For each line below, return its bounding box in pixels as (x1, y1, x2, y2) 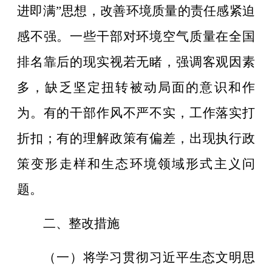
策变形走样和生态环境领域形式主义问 (17, 156, 255, 171)
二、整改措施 (43, 216, 120, 231)
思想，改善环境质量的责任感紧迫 (61, 3, 256, 18)
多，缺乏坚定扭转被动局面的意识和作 (17, 80, 255, 95)
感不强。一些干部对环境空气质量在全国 (17, 29, 255, 44)
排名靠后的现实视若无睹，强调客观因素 (17, 54, 255, 69)
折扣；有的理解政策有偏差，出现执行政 (17, 131, 255, 146)
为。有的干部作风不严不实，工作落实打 (17, 105, 255, 120)
